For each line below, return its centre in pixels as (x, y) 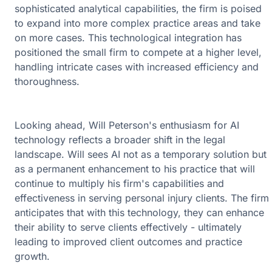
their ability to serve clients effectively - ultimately (128, 227)
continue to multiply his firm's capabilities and (119, 184)
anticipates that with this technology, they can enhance (139, 213)
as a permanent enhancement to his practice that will (135, 169)
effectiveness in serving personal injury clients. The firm (142, 198)
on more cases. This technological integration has (128, 38)
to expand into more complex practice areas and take (138, 23)
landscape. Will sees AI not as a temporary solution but (141, 155)
